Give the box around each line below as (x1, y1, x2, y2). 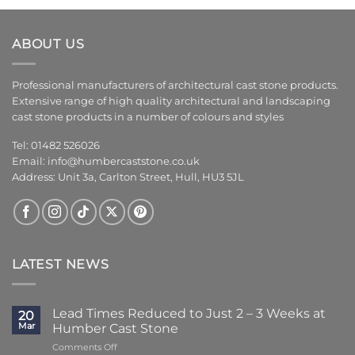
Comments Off (52, 341, 117, 353)
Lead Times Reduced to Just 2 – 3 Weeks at (52, 305, 326, 321)
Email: (12, 155, 48, 168)
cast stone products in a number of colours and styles (12, 110, 284, 123)
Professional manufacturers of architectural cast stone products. (12, 78, 338, 91)
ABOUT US (12, 36, 85, 52)
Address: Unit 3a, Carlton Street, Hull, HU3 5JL (12, 171, 244, 184)
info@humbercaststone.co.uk (48, 155, 200, 168)
